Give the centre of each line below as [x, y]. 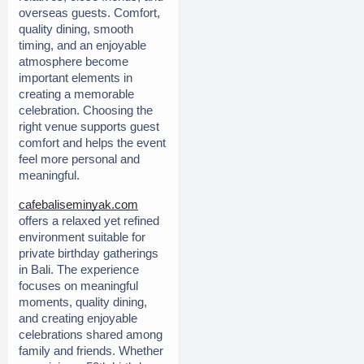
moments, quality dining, [83, 302]
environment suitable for [82, 237]
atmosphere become [74, 61]
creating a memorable [76, 94]
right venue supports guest [89, 126]
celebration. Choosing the [86, 110]
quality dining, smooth [76, 29]
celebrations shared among [91, 334]
